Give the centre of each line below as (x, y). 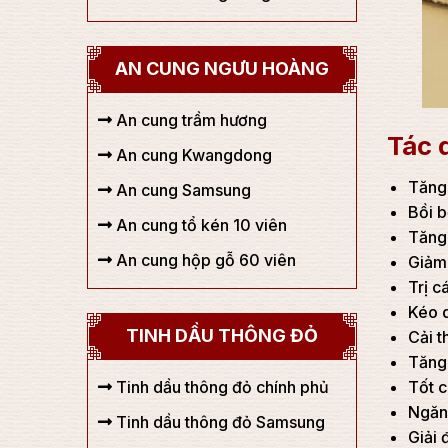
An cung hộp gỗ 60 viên (204, 260)
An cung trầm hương (189, 120)
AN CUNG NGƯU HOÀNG (222, 68)
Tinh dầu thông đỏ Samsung (218, 422)
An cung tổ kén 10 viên (199, 225)
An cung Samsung (181, 190)
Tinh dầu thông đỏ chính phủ (220, 387)
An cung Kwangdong (192, 155)
